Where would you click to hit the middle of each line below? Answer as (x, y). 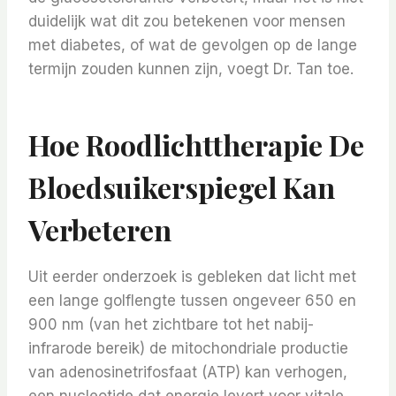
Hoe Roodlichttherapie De (196, 145)
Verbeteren (100, 230)
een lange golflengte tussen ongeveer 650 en (192, 301)
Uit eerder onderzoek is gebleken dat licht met (192, 277)
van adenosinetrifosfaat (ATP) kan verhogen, (188, 373)
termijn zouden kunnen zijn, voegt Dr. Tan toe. (191, 69)
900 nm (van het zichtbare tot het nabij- (171, 325)
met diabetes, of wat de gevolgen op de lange (193, 46)
